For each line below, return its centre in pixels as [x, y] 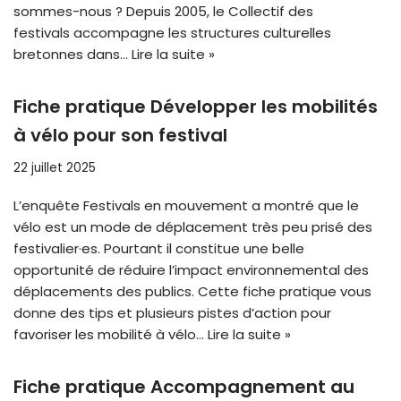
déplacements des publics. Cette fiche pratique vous [192, 292]
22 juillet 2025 [55, 168]
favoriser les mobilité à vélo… [111, 335]
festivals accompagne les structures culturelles [172, 33]
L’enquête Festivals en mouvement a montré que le [186, 206]
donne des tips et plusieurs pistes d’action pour [172, 313]
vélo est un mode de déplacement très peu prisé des [193, 227]
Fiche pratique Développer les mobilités [196, 107]
